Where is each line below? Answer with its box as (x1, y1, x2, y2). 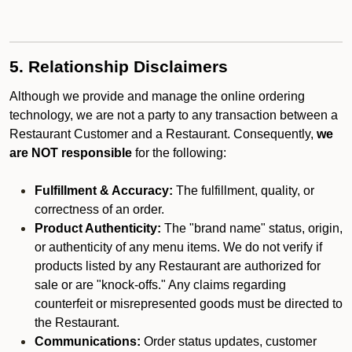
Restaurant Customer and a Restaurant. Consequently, (9, 127, 317, 141)
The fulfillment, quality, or (173, 184, 314, 197)
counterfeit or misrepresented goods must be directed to (35, 297, 343, 310)
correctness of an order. (35, 203, 167, 216)
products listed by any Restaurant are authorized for (35, 259, 321, 273)
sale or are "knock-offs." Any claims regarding (35, 278, 286, 291)
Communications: (35, 335, 141, 348)
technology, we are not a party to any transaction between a (9, 108, 338, 122)
